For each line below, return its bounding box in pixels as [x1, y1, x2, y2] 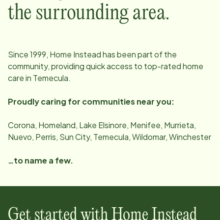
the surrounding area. [8, 2, 169, 24]
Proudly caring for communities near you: [8, 96, 174, 107]
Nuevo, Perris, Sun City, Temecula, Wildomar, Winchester [8, 131, 211, 142]
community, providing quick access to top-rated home [8, 60, 203, 71]
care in [8, 72, 33, 83]
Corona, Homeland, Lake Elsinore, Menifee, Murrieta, [8, 119, 196, 130]
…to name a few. [8, 155, 73, 165]
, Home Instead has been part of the [46, 49, 177, 59]
